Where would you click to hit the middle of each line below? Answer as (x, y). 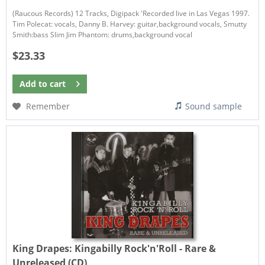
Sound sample (214, 106)
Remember (48, 106)
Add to (34, 84)
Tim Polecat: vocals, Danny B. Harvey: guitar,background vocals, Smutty (130, 24)
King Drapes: (44, 248)
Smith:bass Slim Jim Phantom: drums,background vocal (103, 35)
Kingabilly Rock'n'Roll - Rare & (146, 248)
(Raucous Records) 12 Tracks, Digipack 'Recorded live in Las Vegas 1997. (131, 14)
